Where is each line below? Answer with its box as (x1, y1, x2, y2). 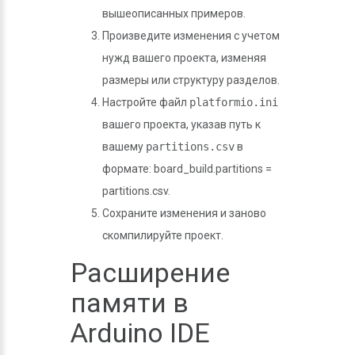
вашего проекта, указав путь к (102, 118, 261, 131)
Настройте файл (102, 96, 189, 109)
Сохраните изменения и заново (102, 207, 266, 219)
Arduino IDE (71, 317, 210, 349)
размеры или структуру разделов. (102, 74, 280, 86)
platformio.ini (189, 96, 278, 109)
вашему (102, 140, 146, 153)
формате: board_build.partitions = (102, 162, 272, 175)
